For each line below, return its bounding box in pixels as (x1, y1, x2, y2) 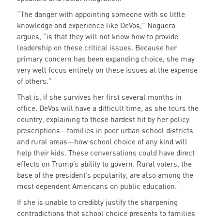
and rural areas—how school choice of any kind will (17, 137, 187, 146)
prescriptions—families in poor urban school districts (17, 126, 193, 135)
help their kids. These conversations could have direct (17, 148, 195, 157)
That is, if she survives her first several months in (17, 93, 182, 102)
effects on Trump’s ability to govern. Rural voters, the (17, 159, 192, 169)
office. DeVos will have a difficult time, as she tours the (17, 104, 199, 113)
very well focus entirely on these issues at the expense (17, 65, 198, 75)
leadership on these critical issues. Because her (17, 43, 177, 52)
